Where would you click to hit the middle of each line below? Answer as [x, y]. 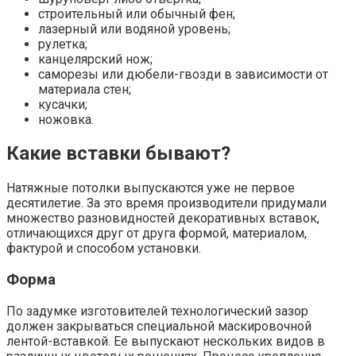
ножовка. [66, 119]
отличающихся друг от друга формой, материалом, [157, 234]
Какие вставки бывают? [118, 154]
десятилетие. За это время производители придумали [166, 203]
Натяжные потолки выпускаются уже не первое [151, 188]
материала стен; [85, 89]
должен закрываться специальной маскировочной [159, 326]
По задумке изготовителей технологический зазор [157, 311]
